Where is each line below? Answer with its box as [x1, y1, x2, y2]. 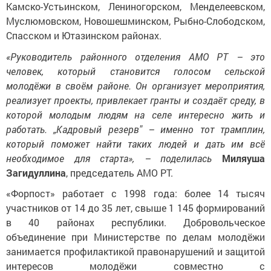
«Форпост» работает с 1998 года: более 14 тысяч [6, 187, 265, 200]
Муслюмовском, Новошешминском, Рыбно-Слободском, [6, 15, 265, 28]
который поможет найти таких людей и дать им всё [6, 137, 265, 150]
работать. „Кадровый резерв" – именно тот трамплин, [6, 122, 265, 135]
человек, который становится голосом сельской [6, 64, 265, 77]
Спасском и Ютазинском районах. [6, 29, 162, 42]
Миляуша [222, 151, 265, 165]
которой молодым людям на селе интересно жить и [6, 108, 265, 121]
